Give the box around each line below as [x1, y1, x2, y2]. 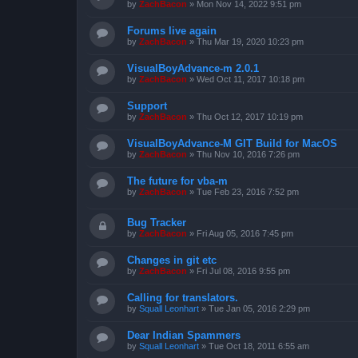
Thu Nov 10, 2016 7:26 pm [197, 149, 300, 159]
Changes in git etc [127, 254, 217, 267]
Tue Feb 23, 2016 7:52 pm [197, 186, 299, 197]
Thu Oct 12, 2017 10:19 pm [197, 111, 303, 121]
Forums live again [127, 24, 217, 37]
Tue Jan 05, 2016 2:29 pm [209, 304, 310, 314]
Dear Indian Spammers [127, 329, 241, 342]
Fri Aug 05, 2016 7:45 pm [197, 229, 293, 239]
